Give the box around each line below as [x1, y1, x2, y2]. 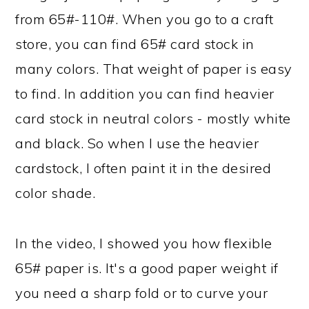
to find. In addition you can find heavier [15, 85, 275, 102]
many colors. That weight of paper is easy [15, 60, 292, 77]
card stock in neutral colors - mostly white [15, 110, 291, 127]
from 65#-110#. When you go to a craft [15, 10, 274, 28]
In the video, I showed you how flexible [15, 235, 272, 252]
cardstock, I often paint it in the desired [15, 159, 272, 177]
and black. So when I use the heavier [15, 134, 259, 152]
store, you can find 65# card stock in [15, 35, 255, 52]
